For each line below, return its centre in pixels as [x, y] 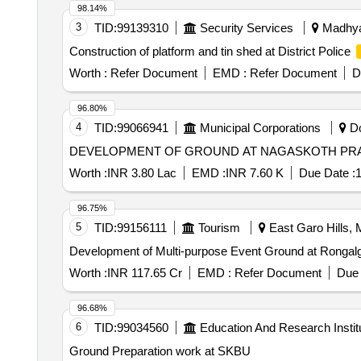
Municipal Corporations [260, 128]
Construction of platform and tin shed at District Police [211, 51]
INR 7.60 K [254, 173]
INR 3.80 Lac [141, 173]
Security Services [246, 28]
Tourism [219, 228]
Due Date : [327, 173]
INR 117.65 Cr [144, 273]
